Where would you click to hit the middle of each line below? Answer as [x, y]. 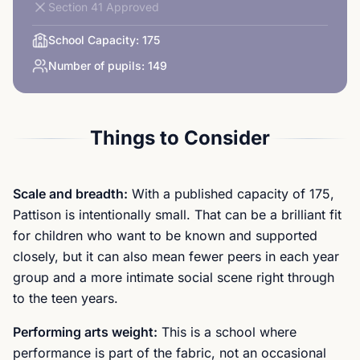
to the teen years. [65, 298]
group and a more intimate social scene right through [174, 277]
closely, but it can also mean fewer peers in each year [176, 256]
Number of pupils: [96, 65]
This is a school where [227, 332]
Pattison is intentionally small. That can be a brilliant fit [177, 215]
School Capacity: [94, 40]
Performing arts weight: [85, 332]
